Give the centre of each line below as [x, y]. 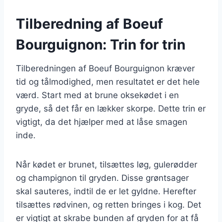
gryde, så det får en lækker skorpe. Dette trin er [111, 108]
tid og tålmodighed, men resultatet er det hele [108, 82]
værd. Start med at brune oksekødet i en [97, 95]
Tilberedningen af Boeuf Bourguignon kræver [105, 68]
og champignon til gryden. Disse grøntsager [102, 178]
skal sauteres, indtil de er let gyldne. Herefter [106, 191]
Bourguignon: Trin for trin [101, 44]
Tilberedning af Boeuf [89, 24]
